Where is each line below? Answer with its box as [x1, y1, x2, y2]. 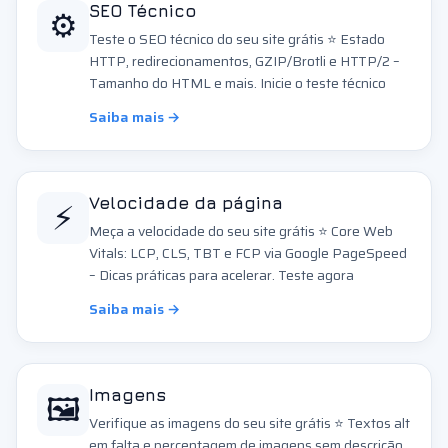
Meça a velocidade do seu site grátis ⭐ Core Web [89, 220, 393, 242]
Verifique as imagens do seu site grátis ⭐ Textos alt [89, 412, 410, 434]
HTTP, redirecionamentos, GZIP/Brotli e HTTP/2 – [89, 50, 400, 72]
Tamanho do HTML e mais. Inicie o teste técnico [89, 72, 386, 94]
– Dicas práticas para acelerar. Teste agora [89, 264, 354, 286]
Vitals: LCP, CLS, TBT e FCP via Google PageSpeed [89, 242, 407, 264]
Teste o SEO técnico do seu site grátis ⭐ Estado [89, 28, 385, 50]
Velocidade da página [89, 193, 283, 213]
